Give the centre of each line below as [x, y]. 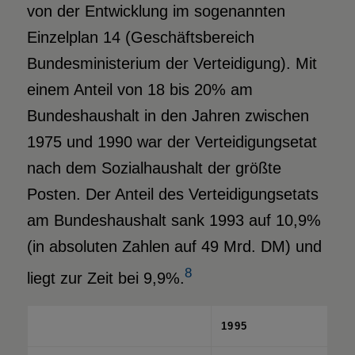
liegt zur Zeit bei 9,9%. [105, 278]
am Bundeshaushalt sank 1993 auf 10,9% [174, 220]
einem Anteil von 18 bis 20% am [139, 89]
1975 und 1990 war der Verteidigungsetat [172, 141]
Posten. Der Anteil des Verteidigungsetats [172, 194]
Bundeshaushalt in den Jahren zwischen [168, 115]
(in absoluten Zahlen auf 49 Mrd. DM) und [174, 246]
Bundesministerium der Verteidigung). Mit [172, 63]
